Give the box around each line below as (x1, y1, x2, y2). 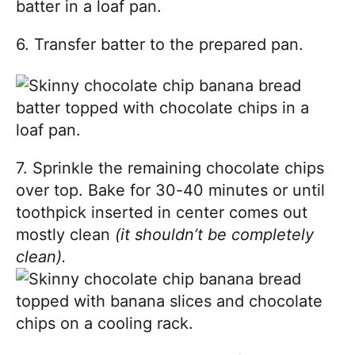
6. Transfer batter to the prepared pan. (16, 34, 303, 54)
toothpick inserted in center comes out (16, 202, 307, 222)
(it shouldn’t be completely (110, 224, 314, 244)
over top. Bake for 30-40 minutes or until (16, 180, 325, 200)
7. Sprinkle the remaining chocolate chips (16, 158, 324, 177)
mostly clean (16, 224, 110, 244)
